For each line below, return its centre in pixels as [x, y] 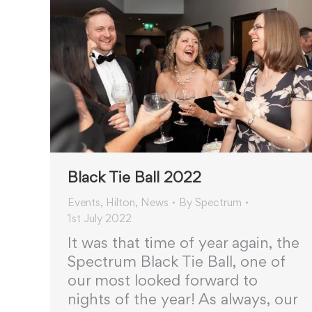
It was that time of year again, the [184, 243]
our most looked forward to [163, 280]
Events [84, 203]
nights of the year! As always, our [182, 299]
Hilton [120, 203]
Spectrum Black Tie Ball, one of [177, 262]
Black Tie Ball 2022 [134, 177]
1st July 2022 [100, 219]
